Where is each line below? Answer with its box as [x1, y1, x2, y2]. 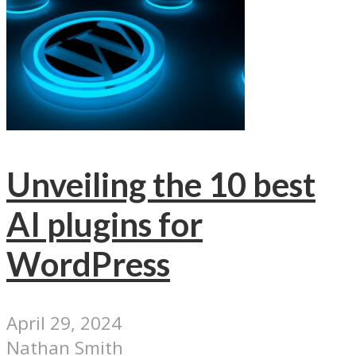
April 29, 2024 [6, 311, 122, 336]
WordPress [6, 243, 170, 284]
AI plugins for [6, 203, 203, 244]
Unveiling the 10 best [6, 164, 315, 204]
